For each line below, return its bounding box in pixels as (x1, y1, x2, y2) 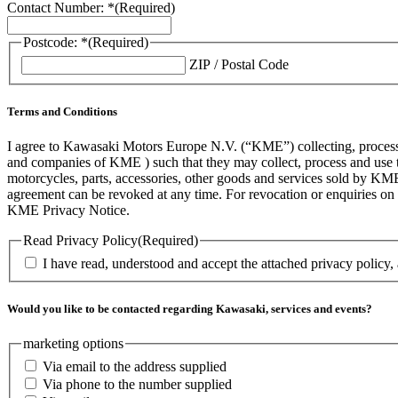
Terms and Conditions (7, 104, 117, 118)
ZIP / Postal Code (189, 56, 289, 72)
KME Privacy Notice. (7, 203, 130, 219)
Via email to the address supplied (43, 358, 227, 374)
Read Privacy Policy (23, 233, 138, 249)
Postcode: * (23, 35, 88, 51)
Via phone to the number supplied (43, 376, 232, 392)
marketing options (23, 336, 123, 351)
